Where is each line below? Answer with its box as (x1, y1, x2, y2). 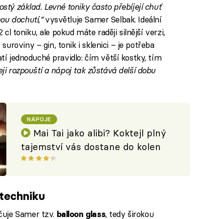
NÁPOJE (27, 115, 51, 123)
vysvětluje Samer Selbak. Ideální (43, 14, 162, 25)
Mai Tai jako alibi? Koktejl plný (33, 128, 166, 139)
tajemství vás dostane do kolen (21, 141, 161, 153)
